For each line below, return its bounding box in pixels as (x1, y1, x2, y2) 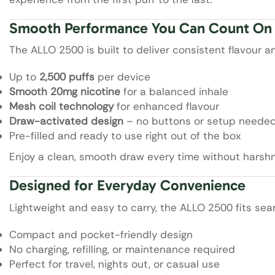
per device (95, 70, 150, 84)
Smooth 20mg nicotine (9, 85, 120, 99)
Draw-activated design (9, 114, 123, 128)
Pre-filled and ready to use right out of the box (9, 129, 241, 143)
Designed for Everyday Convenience (9, 176, 246, 195)
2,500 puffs (39, 70, 95, 84)
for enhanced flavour (114, 99, 219, 114)
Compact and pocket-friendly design (9, 228, 193, 242)
